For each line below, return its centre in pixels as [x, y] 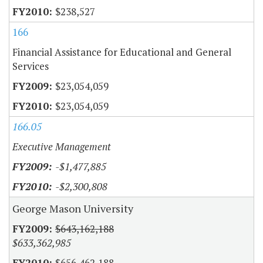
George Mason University [73, 209]
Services [31, 66]
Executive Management [62, 147]
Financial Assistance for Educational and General [122, 52]
